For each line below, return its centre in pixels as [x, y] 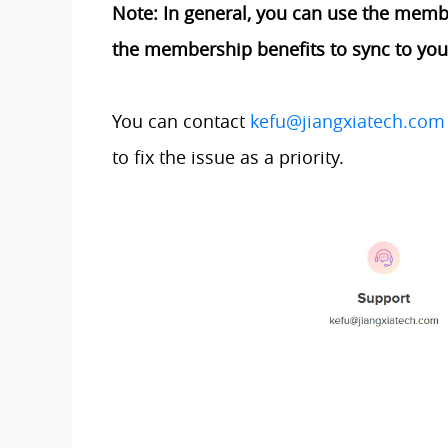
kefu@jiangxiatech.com [347, 121]
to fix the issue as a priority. [230, 157]
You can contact [181, 121]
